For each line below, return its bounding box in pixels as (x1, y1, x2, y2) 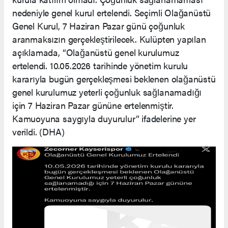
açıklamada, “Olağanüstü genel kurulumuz (12, 45, 179, 59)
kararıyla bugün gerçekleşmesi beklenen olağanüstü (12, 72, 216, 85)
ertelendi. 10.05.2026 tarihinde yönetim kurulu (12, 59, 188, 72)
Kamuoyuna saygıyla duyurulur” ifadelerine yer (12, 111, 196, 125)
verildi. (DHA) (12, 125, 65, 138)
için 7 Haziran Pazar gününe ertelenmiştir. (12, 98, 174, 111)
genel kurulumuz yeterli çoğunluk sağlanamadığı (12, 85, 202, 98)
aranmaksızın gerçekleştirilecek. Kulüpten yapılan (12, 32, 206, 45)
